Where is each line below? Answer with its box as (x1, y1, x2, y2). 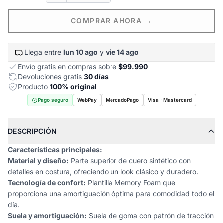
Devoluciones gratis (18, 72, 84, 81)
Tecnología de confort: (8, 178, 86, 187)
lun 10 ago (63, 48, 98, 56)
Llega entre (24, 48, 63, 56)
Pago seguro (37, 97, 68, 103)
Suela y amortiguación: (8, 211, 87, 220)
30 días (84, 72, 109, 81)
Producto (18, 82, 50, 91)
